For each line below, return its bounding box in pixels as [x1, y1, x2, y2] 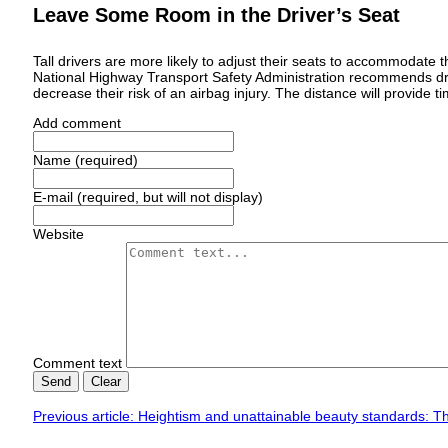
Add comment [33, 115, 121, 132]
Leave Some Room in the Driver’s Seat [33, 3, 400, 26]
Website [33, 226, 84, 243]
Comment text [33, 355, 126, 372]
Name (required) [33, 152, 138, 169]
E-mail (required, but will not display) [33, 189, 263, 206]
